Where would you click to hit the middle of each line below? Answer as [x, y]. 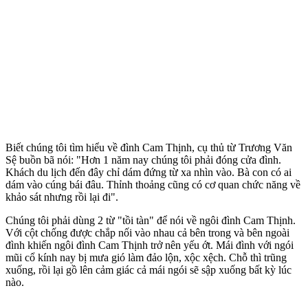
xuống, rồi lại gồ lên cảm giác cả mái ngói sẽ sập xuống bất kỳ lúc [148, 269]
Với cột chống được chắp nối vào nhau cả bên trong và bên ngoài [147, 232]
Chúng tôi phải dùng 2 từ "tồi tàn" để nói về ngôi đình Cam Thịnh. [151, 220]
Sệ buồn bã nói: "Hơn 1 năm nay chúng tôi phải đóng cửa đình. [143, 159]
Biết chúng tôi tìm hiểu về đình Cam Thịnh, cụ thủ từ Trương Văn [149, 147]
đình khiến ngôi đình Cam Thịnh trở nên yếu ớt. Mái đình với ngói [150, 245]
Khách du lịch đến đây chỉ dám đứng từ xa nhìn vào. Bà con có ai [148, 172]
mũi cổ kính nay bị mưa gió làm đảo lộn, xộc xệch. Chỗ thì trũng [146, 257]
